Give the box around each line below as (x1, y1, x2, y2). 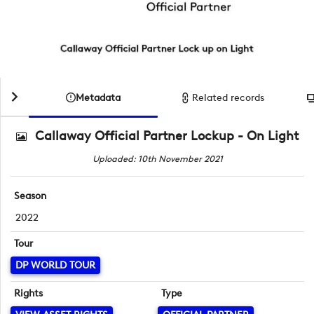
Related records (192, 92, 265, 104)
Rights (14, 287, 43, 299)
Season (14, 190, 47, 203)
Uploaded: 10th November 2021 (92, 153, 223, 164)
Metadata (76, 91, 121, 104)
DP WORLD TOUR (15, 259, 95, 271)
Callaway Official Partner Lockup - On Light (35, 128, 299, 144)
